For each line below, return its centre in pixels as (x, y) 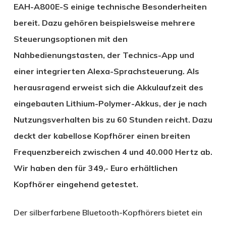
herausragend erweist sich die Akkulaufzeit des (108, 87)
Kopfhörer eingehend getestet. (76, 184)
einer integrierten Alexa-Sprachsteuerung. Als (106, 71)
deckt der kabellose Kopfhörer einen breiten (102, 135)
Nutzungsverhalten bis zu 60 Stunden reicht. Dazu (113, 119)
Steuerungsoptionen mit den (70, 39)
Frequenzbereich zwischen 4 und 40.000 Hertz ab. (113, 152)
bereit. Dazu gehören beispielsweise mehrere (104, 22)
